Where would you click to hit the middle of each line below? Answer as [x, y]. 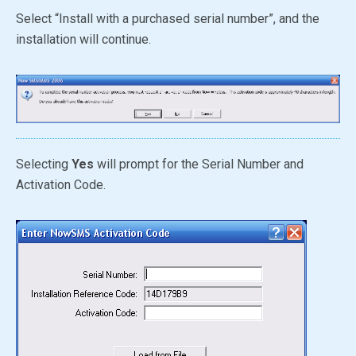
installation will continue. [83, 39]
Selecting [44, 164]
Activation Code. [61, 185]
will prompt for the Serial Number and [199, 164]
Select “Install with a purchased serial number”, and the [168, 19]
